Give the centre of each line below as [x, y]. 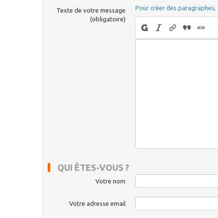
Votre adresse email [97, 203]
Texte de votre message [91, 10]
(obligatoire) [108, 19]
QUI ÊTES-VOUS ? [93, 167]
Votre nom [110, 181]
